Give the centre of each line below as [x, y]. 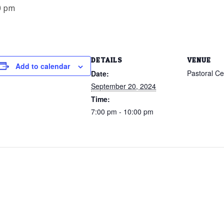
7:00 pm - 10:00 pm [122, 111]
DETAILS [107, 59]
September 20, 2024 [123, 86]
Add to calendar [43, 66]
